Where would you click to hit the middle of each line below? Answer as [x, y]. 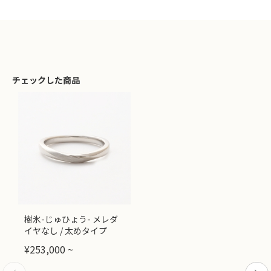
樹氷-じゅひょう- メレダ [71, 219]
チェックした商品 [46, 80]
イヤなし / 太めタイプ [66, 231]
